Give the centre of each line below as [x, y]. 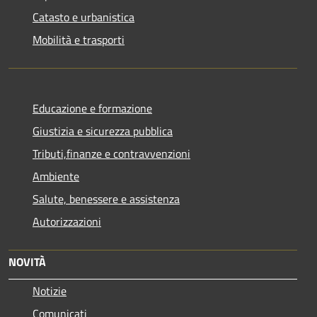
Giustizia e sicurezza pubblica [103, 131]
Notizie [50, 290]
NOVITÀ [27, 261]
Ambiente [56, 176]
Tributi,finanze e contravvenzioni [111, 153]
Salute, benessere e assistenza [106, 198]
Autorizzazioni [67, 221]
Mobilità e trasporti [79, 39]
